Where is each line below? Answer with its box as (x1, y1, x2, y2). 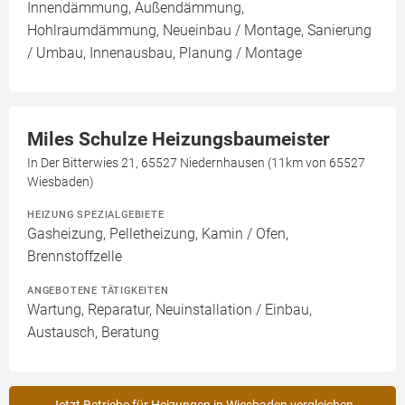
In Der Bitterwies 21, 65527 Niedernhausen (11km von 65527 (27, 155, 365, 170)
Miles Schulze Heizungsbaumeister (27, 128, 330, 150)
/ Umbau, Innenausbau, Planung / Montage (27, 44, 302, 61)
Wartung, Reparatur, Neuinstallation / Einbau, (27, 301, 312, 318)
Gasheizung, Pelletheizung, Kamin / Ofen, (27, 225, 288, 242)
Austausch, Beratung (27, 324, 159, 341)
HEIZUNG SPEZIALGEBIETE (27, 208, 165, 221)
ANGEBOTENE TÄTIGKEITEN (27, 284, 169, 297)
